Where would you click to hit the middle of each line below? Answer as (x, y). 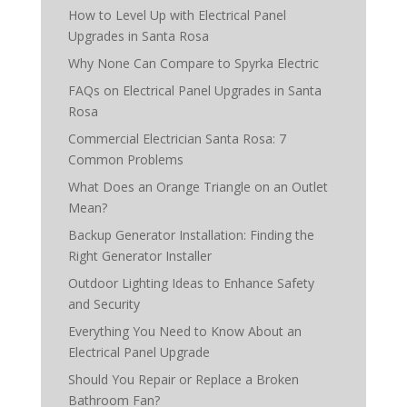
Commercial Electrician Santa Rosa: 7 (177, 139)
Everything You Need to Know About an (184, 331)
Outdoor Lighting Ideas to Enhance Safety (191, 283)
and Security (104, 304)
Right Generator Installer (139, 256)
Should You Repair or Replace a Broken (183, 379)
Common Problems (125, 159)
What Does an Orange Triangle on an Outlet (198, 187)
